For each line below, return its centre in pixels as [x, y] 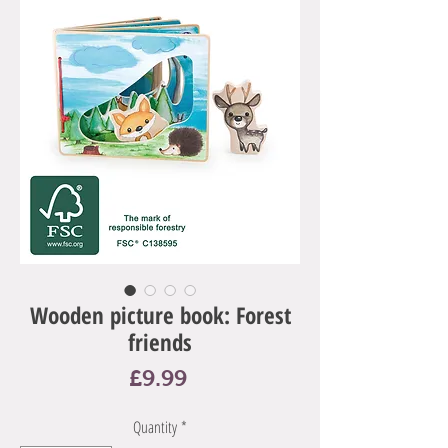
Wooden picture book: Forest [160, 315]
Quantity [155, 427]
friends [160, 342]
